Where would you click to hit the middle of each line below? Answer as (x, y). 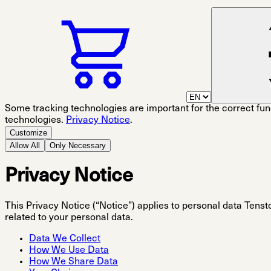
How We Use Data (69, 251)
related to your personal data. (69, 218)
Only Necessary (78, 146)
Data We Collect (65, 239)
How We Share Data (73, 262)
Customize (28, 133)
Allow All (25, 146)
